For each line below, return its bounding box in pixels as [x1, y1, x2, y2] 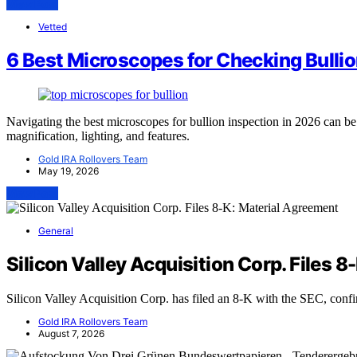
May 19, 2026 [38, 165, 99, 178]
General [38, 225, 73, 237]
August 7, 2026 [38, 327, 104, 339]
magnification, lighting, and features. [6, 129, 190, 143]
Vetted [38, 21, 67, 33]
